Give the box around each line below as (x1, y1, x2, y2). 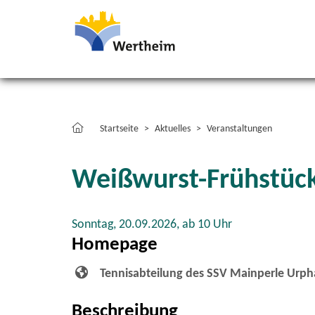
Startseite (100, 124, 139, 134)
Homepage (72, 236, 157, 255)
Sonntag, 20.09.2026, (72, 218, 182, 231)
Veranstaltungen (207, 124, 272, 134)
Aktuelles (155, 124, 191, 134)
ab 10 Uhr (182, 218, 232, 231)
